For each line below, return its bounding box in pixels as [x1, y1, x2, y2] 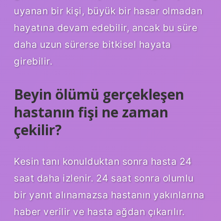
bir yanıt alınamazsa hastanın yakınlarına [14, 189, 205, 201]
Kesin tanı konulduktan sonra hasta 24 [14, 155, 192, 168]
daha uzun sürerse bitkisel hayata [14, 38, 171, 51]
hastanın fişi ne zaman [14, 103, 168, 122]
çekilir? [14, 120, 62, 140]
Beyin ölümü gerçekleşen [14, 85, 184, 104]
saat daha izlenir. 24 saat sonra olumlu [14, 172, 194, 184]
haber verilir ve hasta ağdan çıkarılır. [14, 206, 185, 218]
